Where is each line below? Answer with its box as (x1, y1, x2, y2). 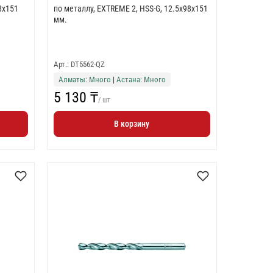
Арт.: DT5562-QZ (53, 60, 105, 69)
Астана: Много (116, 75, 166, 84)
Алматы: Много (58, 75, 111, 84)
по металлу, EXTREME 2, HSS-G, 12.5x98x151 (53, 4, 208, 13)
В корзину (114, 119, 150, 129)
